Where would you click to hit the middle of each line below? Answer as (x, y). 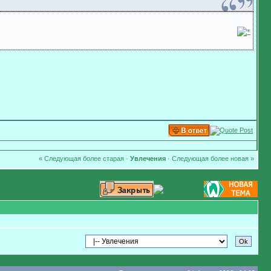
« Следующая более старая (81, 158)
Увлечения (148, 158)
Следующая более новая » (213, 158)
